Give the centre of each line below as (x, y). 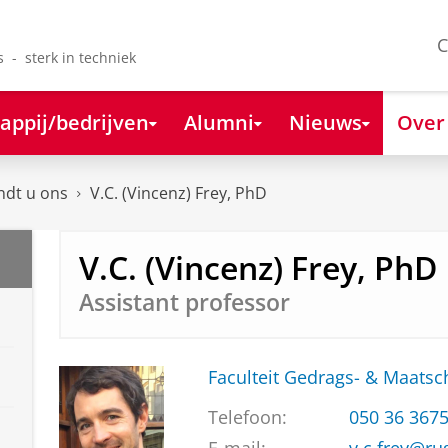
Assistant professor (184, 302)
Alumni (218, 121)
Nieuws (325, 121)
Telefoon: (247, 417)
